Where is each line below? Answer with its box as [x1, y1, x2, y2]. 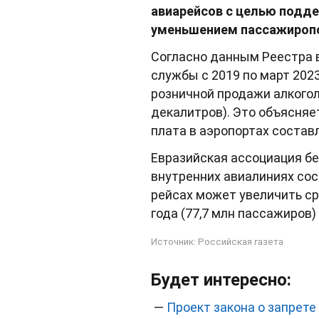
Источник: [151, 236, 198, 247]
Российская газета [198, 236, 283, 247]
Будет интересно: [151, 270, 291, 291]
